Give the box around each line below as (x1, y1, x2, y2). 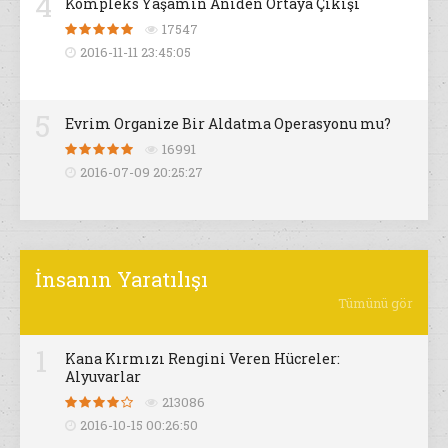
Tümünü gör (338, 294, 413, 313)
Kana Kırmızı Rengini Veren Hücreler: (65, 349, 340, 369)
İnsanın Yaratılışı (35, 266, 208, 293)
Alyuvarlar (65, 367, 141, 387)
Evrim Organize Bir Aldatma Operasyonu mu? (65, 114, 391, 134)
